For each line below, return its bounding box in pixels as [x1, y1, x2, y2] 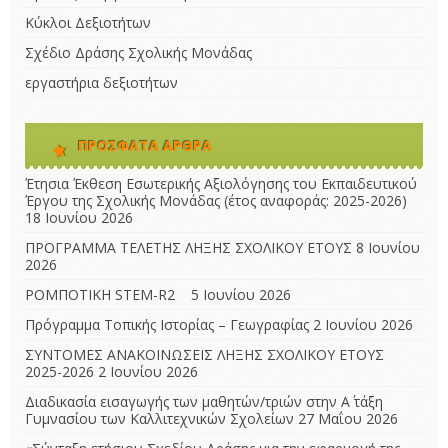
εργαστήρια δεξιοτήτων [25, 73, 178, 93]
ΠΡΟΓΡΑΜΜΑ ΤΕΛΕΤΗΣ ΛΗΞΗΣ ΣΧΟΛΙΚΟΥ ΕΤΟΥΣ [25, 238, 352, 258]
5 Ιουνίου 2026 [191, 285, 291, 305]
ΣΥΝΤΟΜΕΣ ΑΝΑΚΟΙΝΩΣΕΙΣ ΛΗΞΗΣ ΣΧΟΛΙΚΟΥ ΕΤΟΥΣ [25, 345, 384, 365]
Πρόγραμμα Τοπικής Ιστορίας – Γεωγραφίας [25, 315, 309, 335]
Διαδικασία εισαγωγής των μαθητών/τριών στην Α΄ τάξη [25, 392, 383, 412]
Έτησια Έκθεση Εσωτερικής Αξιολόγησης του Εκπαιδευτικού [25, 174, 417, 194]
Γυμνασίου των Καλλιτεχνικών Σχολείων [25, 409, 294, 429]
